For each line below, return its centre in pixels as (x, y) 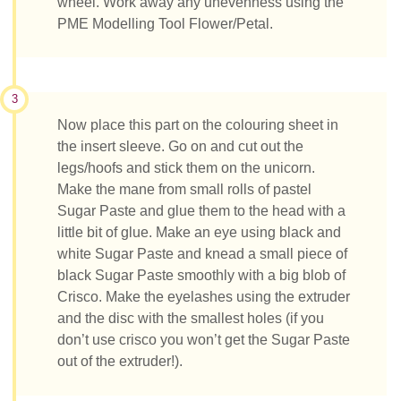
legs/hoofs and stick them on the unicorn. (186, 168)
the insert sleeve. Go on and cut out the (180, 147)
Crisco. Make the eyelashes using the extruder (204, 297)
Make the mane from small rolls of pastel (184, 190)
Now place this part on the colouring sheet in (198, 125)
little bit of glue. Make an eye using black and (199, 233)
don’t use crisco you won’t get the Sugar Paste (204, 340)
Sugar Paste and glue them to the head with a (201, 211)
